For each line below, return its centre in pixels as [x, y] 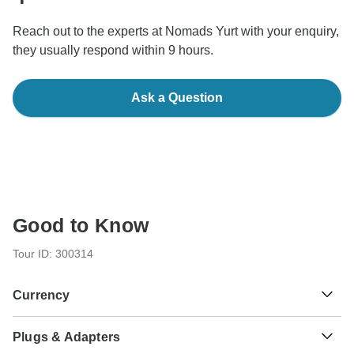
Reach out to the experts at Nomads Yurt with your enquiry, [176, 32]
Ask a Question [177, 98]
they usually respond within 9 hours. [113, 51]
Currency [41, 296]
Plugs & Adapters [67, 337]
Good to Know [81, 226]
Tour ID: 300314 [53, 254]
